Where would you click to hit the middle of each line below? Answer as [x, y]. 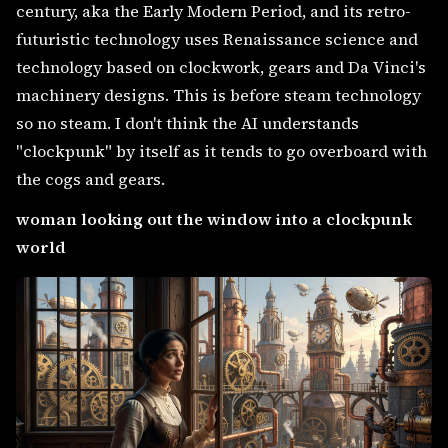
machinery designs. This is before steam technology [218, 95]
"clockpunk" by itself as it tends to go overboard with [221, 151]
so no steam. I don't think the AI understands [187, 123]
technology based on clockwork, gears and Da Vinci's [221, 67]
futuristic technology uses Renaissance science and [217, 39]
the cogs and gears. [90, 179]
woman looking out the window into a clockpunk [214, 219]
